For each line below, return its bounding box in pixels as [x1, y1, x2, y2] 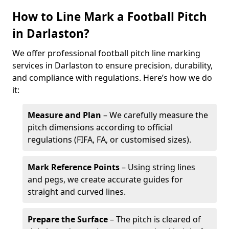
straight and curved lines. [28, 186, 126, 197]
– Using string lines [120, 162, 195, 173]
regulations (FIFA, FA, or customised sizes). [28, 134, 191, 145]
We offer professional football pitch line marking [12, 48, 200, 59]
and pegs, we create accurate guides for [28, 174, 183, 185]
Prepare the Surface [28, 214, 108, 225]
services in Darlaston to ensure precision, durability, [12, 60, 213, 71]
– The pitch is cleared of [108, 214, 201, 225]
